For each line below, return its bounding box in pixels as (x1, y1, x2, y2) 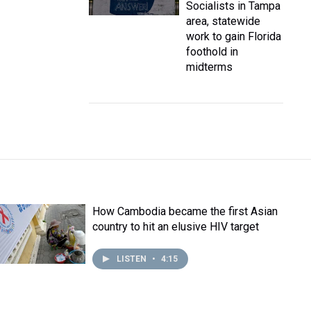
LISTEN (117, 254, 149, 264)
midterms (186, 60, 233, 74)
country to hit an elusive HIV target (92, 220, 260, 233)
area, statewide (186, 15, 260, 28)
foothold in (186, 45, 238, 58)
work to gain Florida (186, 30, 281, 43)
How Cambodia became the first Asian (92, 205, 278, 218)
